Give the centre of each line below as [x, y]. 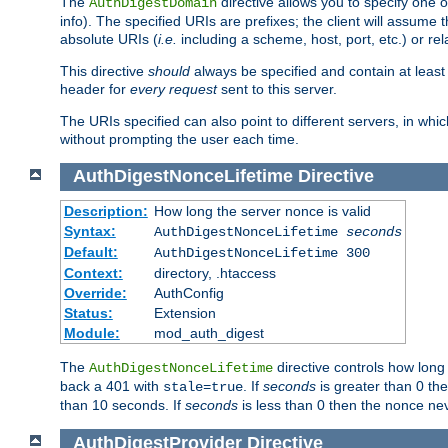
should [169, 70]
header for [95, 88]
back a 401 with [111, 386]
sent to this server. [277, 88]
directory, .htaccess [214, 273]
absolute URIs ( [109, 38]
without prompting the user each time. [179, 138]
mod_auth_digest [208, 333]
